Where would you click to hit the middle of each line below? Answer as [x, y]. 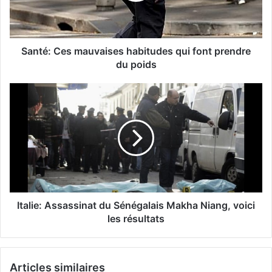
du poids [136, 65]
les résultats [136, 219]
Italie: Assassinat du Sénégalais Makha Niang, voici [136, 206]
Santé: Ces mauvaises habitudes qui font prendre [136, 51]
